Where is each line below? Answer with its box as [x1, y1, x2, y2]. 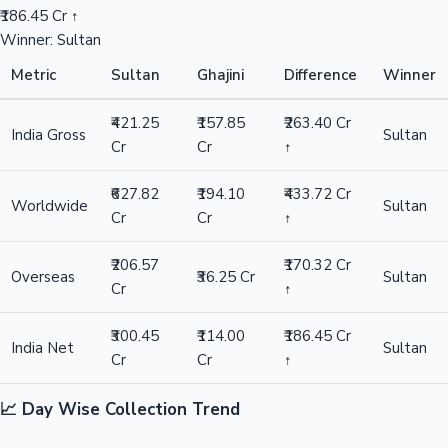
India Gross [11, 125, 87, 145]
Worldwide [11, 196, 89, 216]
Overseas [11, 267, 76, 287]
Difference [284, 65, 358, 85]
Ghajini [197, 65, 245, 85]
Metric [11, 65, 57, 85]
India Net [11, 338, 75, 358]
